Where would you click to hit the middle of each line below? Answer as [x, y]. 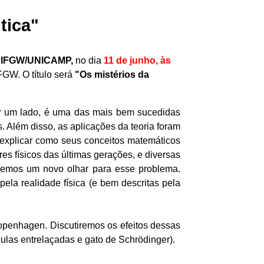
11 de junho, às [137, 60]
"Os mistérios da [112, 74]
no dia [88, 60]
